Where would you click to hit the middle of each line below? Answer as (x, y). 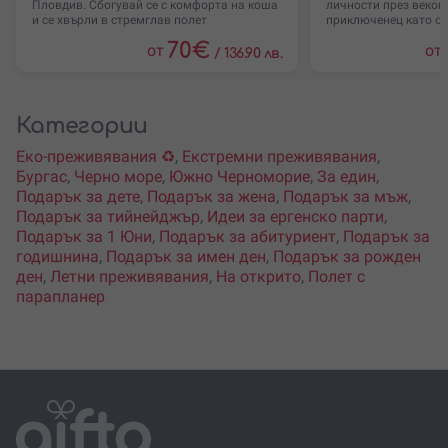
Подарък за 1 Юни (84, 237)
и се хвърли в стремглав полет (119, 20)
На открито (258, 277)
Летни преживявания (129, 277)
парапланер (60, 297)
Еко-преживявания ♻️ (95, 157)
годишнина (57, 257)
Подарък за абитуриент (247, 237)
